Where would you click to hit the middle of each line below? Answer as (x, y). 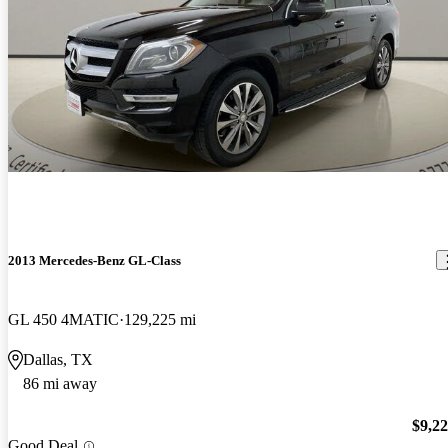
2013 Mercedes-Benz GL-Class (94, 260)
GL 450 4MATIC (63, 319)
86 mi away (60, 383)
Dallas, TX (58, 359)
